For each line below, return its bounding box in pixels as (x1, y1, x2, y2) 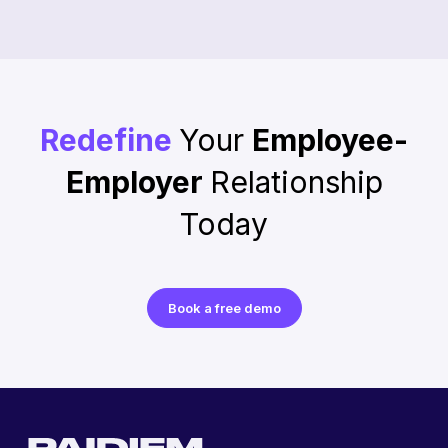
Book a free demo (167, 299, 281, 316)
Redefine (40, 122, 179, 159)
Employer (65, 164, 210, 201)
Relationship (209, 164, 383, 201)
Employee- (252, 122, 408, 159)
